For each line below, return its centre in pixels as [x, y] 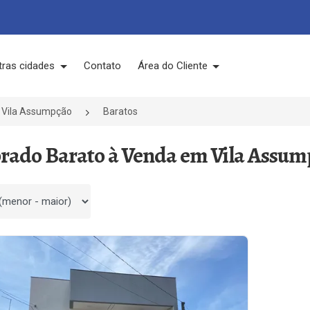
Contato [102, 66]
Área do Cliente [174, 66]
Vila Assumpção [37, 111]
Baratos [120, 111]
